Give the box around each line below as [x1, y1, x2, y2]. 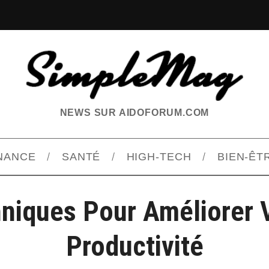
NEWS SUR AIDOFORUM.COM [59, 107, 210, 118]
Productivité [65, 230, 204, 263]
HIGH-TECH [126, 151, 192, 163]
